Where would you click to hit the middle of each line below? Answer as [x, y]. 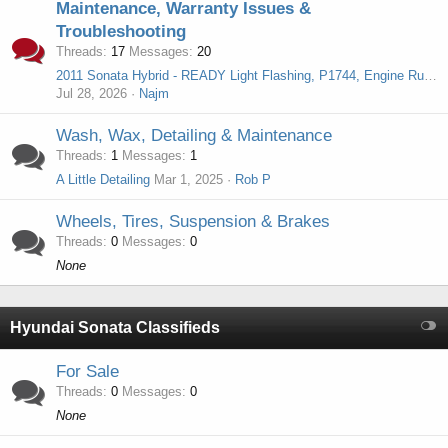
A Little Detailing [103, 179]
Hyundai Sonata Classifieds [115, 327]
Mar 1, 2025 [188, 179]
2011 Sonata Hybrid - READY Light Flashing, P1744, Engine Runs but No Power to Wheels [430, 75]
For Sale [87, 371]
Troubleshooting [121, 31]
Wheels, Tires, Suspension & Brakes [193, 221]
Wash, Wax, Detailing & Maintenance [194, 135]
